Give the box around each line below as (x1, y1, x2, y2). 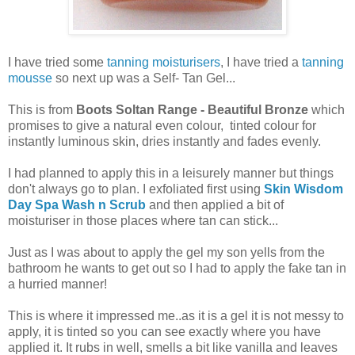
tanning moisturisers (107, 55, 220, 70)
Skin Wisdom (264, 182, 343, 197)
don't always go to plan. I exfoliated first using (8, 182, 264, 197)
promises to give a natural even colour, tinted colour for (8, 119, 316, 133)
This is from (8, 103, 76, 117)
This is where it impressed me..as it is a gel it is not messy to (8, 309, 344, 323)
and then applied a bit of (149, 198, 284, 212)
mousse (8, 71, 52, 86)
